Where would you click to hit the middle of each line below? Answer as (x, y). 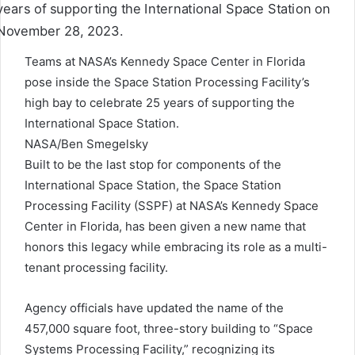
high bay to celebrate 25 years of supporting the (160, 103)
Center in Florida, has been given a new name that (165, 227)
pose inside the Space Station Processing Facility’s (167, 82)
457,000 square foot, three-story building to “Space (169, 329)
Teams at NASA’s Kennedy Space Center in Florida (165, 62)
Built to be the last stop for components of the (153, 165)
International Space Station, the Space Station (153, 185)
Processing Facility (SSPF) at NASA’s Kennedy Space (172, 206)
